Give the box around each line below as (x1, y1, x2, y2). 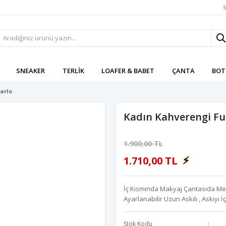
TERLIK (62, 66, 84, 75)
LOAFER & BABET (101, 66, 155, 75)
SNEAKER (16, 66, 45, 75)
